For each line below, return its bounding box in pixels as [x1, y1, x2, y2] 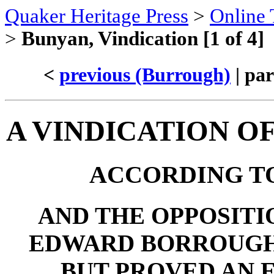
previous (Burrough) [59, 64, 231, 86]
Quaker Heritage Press [5, 5, 188, 27]
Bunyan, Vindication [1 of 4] [21, 28, 264, 50]
